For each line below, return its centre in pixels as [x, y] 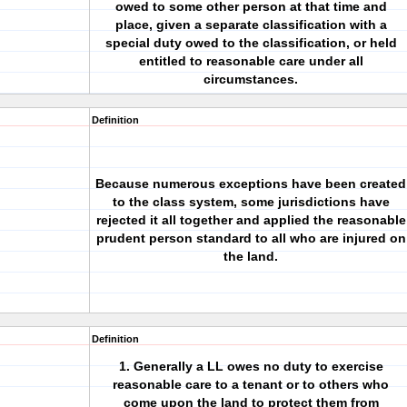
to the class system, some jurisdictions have [251, 202]
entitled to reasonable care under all [251, 61]
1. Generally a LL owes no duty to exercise [251, 366]
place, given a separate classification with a [251, 25]
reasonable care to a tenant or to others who [251, 384]
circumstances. [251, 79]
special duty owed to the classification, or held [251, 43]
